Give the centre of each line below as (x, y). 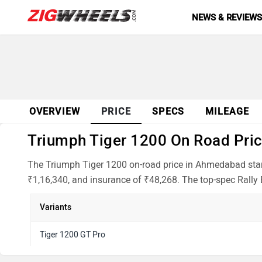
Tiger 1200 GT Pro (73, 235)
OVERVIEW (55, 111)
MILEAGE (227, 111)
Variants (56, 207)
